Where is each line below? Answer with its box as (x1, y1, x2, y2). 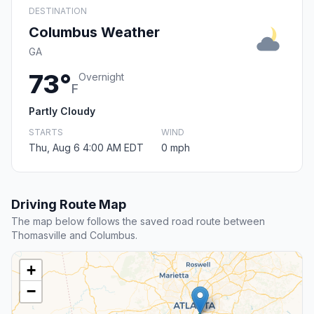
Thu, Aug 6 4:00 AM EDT (29, 141, 144, 153)
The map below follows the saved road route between (11, 214, 265, 227)
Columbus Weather (29, 23, 160, 41)
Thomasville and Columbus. (11, 228, 137, 241)
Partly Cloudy (29, 104, 95, 117)
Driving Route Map (11, 196, 126, 212)
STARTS (29, 126, 63, 137)
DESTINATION (29, 5, 87, 16)
